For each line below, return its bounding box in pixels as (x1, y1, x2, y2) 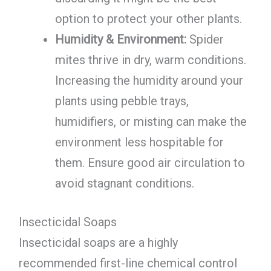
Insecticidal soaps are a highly (18, 235, 178, 250)
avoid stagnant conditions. (54, 176, 194, 191)
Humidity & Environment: (54, 32, 186, 47)
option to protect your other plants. (54, 11, 242, 27)
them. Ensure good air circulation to (54, 155, 245, 171)
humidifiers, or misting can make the (54, 114, 247, 129)
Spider (186, 32, 224, 47)
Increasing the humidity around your (54, 73, 243, 88)
